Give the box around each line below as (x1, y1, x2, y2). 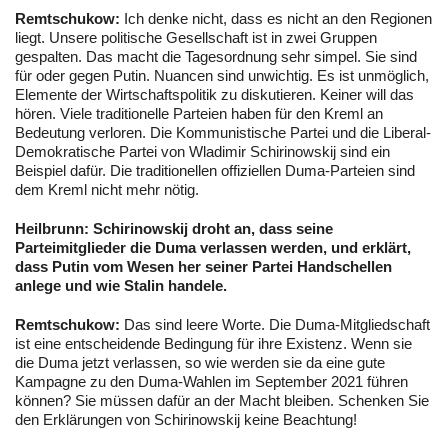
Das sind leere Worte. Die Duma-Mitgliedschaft (124, 316, 430, 334)
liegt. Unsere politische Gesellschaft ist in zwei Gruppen (15, 29, 377, 47)
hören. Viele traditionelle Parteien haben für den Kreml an (15, 105, 383, 123)
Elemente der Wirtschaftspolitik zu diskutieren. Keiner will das (15, 86, 414, 104)
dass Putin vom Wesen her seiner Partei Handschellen (15, 258, 392, 276)
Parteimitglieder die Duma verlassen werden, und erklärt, (15, 239, 411, 257)
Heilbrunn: (15, 220, 89, 238)
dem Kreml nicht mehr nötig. (15, 181, 211, 199)
